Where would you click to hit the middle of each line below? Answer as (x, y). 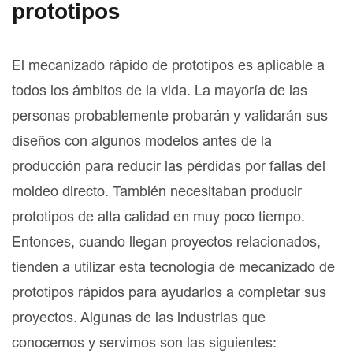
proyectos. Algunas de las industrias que (139, 318)
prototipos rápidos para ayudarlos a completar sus (169, 292)
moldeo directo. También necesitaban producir (157, 191)
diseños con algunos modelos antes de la (142, 141)
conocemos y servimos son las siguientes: (144, 343)
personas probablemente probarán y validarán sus (170, 116)
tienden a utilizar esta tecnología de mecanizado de (173, 267)
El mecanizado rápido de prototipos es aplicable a (168, 65)
